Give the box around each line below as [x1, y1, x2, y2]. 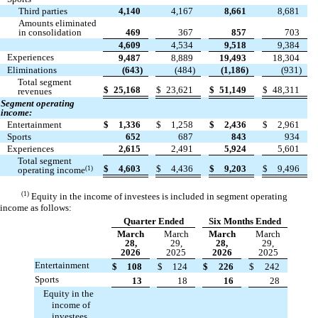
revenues [18, 86, 53, 97]
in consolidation [18, 27, 82, 38]
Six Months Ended [209, 216, 281, 227]
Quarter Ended [123, 216, 184, 227]
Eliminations [7, 65, 57, 76]
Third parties [18, 6, 68, 17]
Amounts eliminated [18, 18, 97, 29]
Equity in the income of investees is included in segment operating [31, 191, 287, 202]
